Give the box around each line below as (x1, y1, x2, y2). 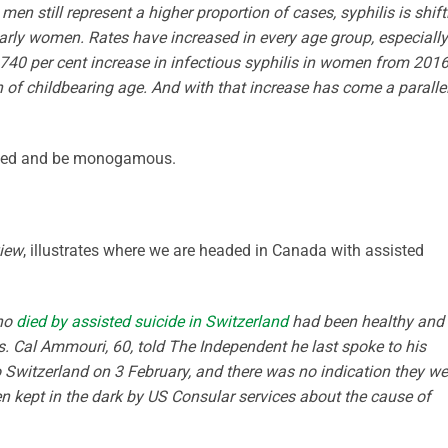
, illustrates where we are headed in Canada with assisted (23, 240, 424, 260)
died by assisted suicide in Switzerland (16, 311, 288, 331)
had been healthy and (288, 311, 444, 331)
